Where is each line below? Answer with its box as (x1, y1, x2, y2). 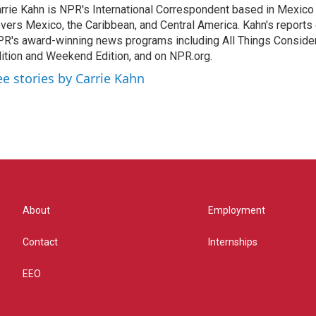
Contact (23, 236, 58, 248)
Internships (208, 236, 258, 248)
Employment (208, 205, 266, 216)
